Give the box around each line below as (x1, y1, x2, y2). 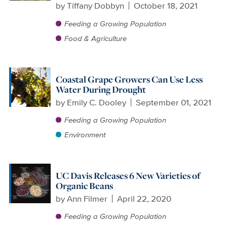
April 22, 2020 (117, 192, 172, 205)
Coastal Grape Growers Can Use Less (55, 72, 203, 86)
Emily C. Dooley (66, 96, 126, 108)
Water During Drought (55, 83, 146, 96)
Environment (64, 129, 105, 140)
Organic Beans (55, 179, 113, 193)
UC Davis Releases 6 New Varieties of (55, 169, 200, 182)
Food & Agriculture (64, 32, 127, 44)
